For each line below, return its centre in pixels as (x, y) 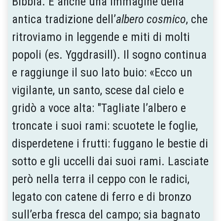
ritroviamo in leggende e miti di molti (101, 37)
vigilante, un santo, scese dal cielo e (98, 90)
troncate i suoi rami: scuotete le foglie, (105, 126)
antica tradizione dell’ (64, 19)
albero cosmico (151, 19)
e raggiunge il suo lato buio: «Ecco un (102, 72)
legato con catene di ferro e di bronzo (102, 197)
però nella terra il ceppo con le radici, (101, 179)
